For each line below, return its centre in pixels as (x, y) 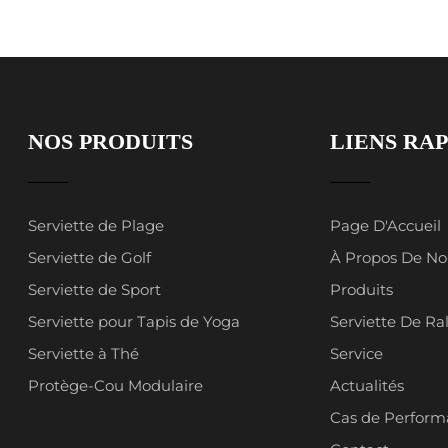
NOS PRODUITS (111, 141)
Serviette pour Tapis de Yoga (134, 321)
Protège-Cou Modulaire (116, 385)
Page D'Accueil (385, 225)
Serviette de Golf (90, 257)
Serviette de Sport (95, 289)
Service (356, 353)
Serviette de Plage (96, 225)
